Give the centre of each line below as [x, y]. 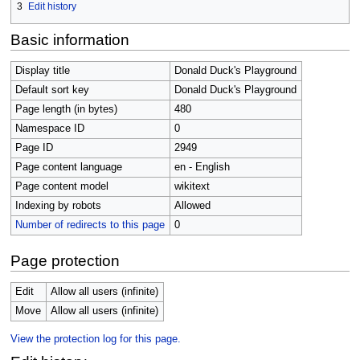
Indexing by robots [58, 205]
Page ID [34, 147]
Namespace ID [49, 128]
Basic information [70, 39]
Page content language [68, 167]
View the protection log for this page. [95, 339]
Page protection [65, 260]
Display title [42, 70]
